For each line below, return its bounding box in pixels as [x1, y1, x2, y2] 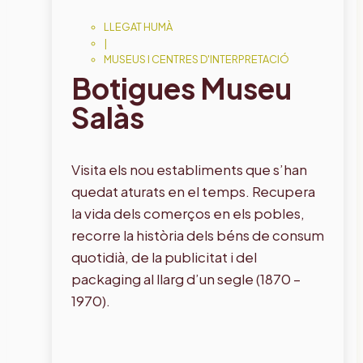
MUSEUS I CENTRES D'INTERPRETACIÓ [104, 52, 289, 66]
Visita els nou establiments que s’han [71, 160, 307, 178]
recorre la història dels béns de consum [71, 225, 324, 244]
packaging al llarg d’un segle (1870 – [71, 269, 301, 288]
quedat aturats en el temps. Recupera [71, 181, 315, 200]
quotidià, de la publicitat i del [71, 247, 257, 266]
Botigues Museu [71, 69, 292, 106]
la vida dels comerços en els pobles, [71, 203, 305, 222]
